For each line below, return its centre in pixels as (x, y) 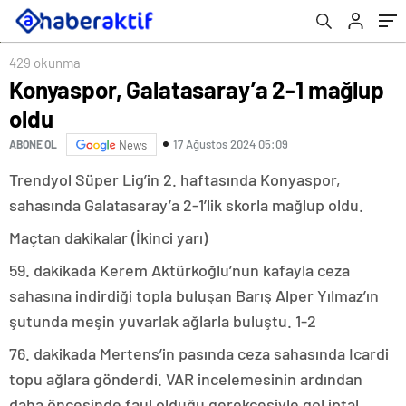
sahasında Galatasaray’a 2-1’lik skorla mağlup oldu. (186, 204)
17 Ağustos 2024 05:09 (231, 145)
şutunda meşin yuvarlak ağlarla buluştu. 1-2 (163, 320)
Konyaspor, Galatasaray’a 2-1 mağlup (197, 89)
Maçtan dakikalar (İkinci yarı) (108, 237)
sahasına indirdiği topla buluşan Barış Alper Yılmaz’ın (194, 295)
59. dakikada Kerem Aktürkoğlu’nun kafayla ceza (179, 270)
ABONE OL (33, 145)
